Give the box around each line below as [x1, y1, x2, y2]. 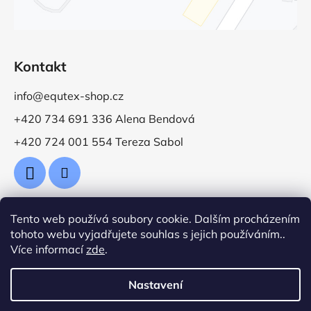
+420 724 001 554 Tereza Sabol [14, 134, 183, 149]
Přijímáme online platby [14, 217, 156, 234]
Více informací [10, 242, 86, 256]
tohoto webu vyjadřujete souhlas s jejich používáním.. [10, 227, 285, 241]
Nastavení [128, 278, 183, 292]
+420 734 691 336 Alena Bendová [14, 111, 195, 126]
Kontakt [14, 57, 67, 75]
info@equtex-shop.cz [14, 88, 124, 103]
